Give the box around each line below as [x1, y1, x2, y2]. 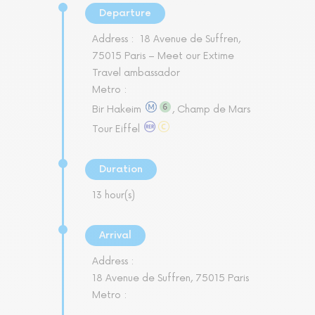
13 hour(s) [92, 189, 135, 202]
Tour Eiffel [92, 123, 143, 136]
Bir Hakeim [92, 103, 144, 116]
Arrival [99, 229, 131, 242]
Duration [99, 163, 143, 176]
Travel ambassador [92, 67, 180, 79]
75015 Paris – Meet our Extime [92, 50, 234, 63]
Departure [99, 7, 151, 20]
